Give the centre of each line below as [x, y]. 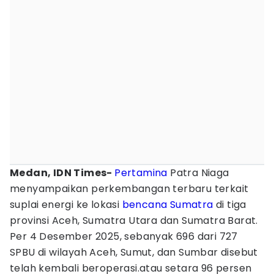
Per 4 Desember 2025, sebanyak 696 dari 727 [124, 236]
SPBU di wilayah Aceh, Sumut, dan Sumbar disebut [134, 252]
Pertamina [141, 173]
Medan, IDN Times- [62, 173]
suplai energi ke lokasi [66, 205]
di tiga [230, 205]
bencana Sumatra [168, 205]
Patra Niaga [198, 173]
